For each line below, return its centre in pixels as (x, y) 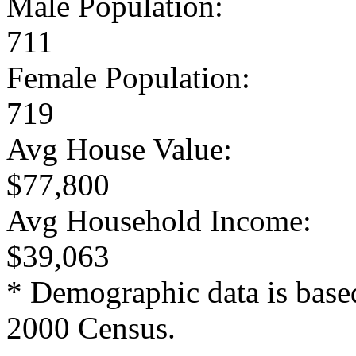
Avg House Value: (119, 149)
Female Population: (128, 77)
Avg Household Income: (159, 220)
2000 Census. (91, 327)
